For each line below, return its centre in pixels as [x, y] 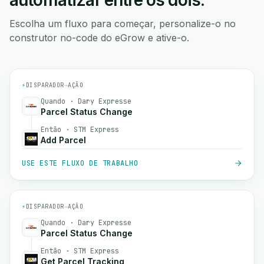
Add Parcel [63, 140]
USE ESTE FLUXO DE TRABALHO [80, 163]
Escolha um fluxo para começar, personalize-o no [123, 24]
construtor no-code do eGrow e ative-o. [99, 38]
